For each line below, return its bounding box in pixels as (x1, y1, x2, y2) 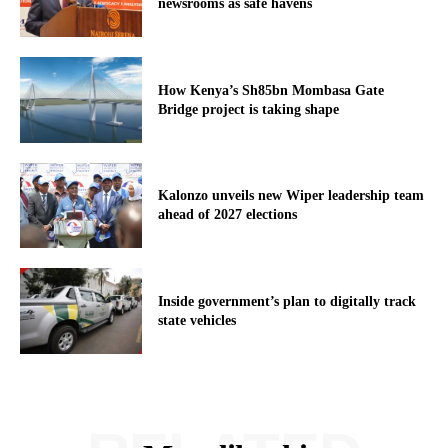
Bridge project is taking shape (158, 101, 340, 117)
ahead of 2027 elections (158, 207, 298, 223)
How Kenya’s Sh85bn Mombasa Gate (158, 82, 385, 98)
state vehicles (158, 313, 237, 329)
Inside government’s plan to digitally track (158, 294, 417, 310)
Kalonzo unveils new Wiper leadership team (158, 188, 425, 204)
